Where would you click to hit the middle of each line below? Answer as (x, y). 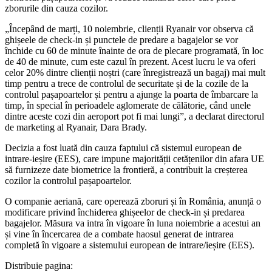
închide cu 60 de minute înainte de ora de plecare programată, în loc (134, 50)
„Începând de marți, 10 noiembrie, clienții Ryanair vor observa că (129, 29)
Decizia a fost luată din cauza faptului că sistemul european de (123, 148)
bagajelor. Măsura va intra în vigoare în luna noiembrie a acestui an (133, 223)
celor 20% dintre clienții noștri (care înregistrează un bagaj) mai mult (135, 72)
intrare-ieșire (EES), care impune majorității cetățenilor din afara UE (134, 158)
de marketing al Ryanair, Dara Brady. (76, 127)
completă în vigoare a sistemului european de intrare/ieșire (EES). (131, 245)
